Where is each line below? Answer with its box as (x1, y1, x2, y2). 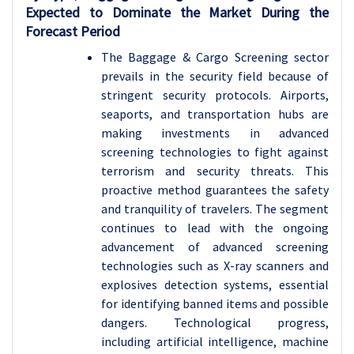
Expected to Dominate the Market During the (25, 3, 329, 21)
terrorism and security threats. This (101, 163, 329, 179)
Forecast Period (25, 22, 120, 40)
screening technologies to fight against (101, 144, 329, 160)
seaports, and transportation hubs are (101, 106, 329, 122)
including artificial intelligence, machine (101, 333, 329, 349)
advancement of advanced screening (101, 239, 329, 254)
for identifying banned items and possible (101, 296, 329, 311)
